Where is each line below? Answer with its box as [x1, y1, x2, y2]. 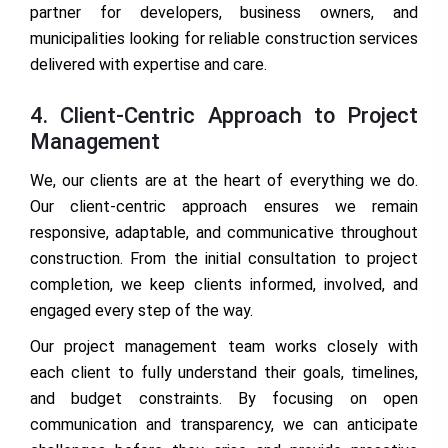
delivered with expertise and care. [30, 55, 267, 75]
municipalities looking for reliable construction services [30, 29, 418, 49]
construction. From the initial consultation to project [30, 249, 418, 269]
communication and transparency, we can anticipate [30, 415, 418, 435]
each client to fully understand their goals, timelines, [30, 363, 418, 383]
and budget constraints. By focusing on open [30, 389, 418, 409]
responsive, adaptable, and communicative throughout [30, 223, 418, 243]
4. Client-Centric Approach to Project [30, 103, 418, 129]
